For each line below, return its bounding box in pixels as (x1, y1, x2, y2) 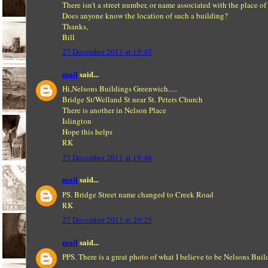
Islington (62, 115, 92, 126)
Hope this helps (62, 126, 112, 137)
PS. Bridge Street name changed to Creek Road (62, 188, 214, 200)
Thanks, (62, 20, 88, 32)
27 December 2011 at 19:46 (62, 151, 152, 163)
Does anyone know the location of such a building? (62, 10, 228, 21)
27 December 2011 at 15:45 (62, 46, 152, 57)
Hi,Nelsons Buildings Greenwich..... (62, 83, 177, 94)
